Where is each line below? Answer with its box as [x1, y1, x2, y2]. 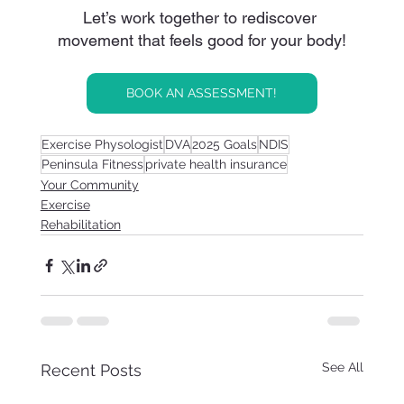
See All [322, 360, 364, 375]
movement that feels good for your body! [57, 31, 346, 50]
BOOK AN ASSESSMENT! [126, 86, 278, 101]
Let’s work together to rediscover [82, 8, 321, 28]
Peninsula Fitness [41, 157, 143, 172]
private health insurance [144, 157, 287, 172]
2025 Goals [191, 137, 257, 152]
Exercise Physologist [41, 137, 163, 152]
